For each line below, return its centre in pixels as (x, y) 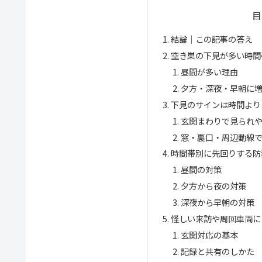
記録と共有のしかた (218, 251)
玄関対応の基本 (210, 235)
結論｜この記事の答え (211, 39)
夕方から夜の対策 (214, 186)
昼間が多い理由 (210, 72)
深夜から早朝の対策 (218, 202)
